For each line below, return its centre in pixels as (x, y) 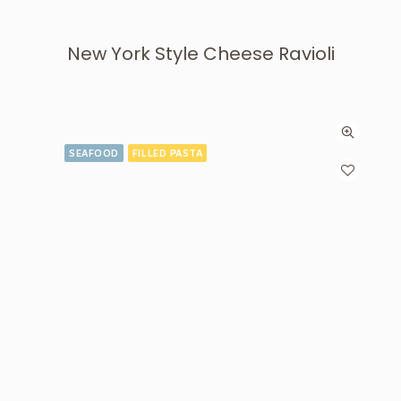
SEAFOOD (94, 153)
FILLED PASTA (167, 153)
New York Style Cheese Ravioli (200, 54)
